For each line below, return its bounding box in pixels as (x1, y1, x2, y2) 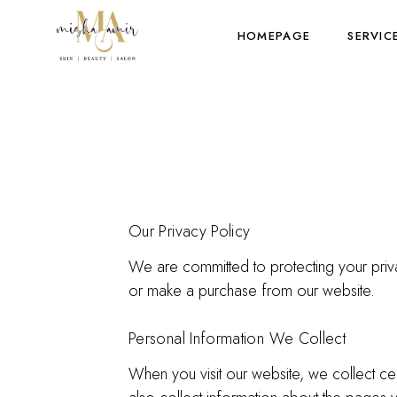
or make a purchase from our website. (128, 279, 375, 302)
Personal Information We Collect (128, 327, 346, 350)
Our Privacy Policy (128, 220, 251, 243)
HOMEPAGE (237, 27, 311, 44)
